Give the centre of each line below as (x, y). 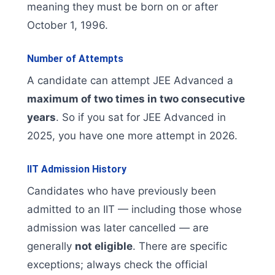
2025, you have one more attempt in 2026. (132, 136)
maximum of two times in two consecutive (136, 99)
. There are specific (180, 246)
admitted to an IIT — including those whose (134, 210)
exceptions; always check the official (117, 265)
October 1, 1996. (68, 25)
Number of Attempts (75, 59)
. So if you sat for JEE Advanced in (141, 118)
